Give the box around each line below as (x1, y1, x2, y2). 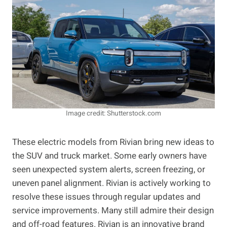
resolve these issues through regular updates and (12, 191, 201, 204)
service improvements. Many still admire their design (12, 204, 214, 217)
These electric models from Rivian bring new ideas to (12, 136, 214, 149)
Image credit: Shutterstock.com (66, 108, 161, 119)
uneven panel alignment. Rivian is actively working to (12, 177, 211, 190)
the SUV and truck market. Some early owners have (12, 149, 207, 163)
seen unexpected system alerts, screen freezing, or (12, 163, 205, 176)
